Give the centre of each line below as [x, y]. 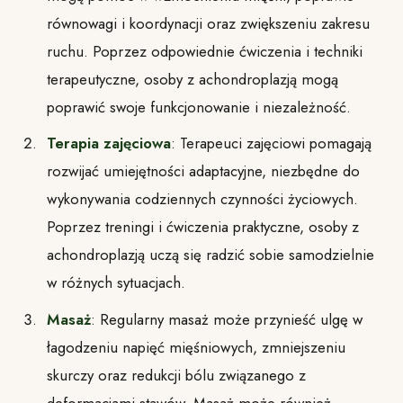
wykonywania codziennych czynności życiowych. [202, 199]
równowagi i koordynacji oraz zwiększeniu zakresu [208, 23]
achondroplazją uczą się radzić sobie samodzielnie [210, 255]
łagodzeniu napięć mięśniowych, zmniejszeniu [196, 348]
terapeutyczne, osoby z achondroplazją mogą [192, 79]
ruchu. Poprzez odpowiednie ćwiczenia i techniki [204, 51]
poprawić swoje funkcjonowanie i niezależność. [198, 107]
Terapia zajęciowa [108, 143]
